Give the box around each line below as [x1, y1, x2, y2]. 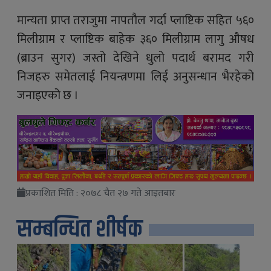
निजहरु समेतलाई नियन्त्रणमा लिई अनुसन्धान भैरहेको [17, 67, 254, 87]
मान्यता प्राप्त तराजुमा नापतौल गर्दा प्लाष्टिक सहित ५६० [17, 10, 254, 31]
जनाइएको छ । [17, 85, 79, 106]
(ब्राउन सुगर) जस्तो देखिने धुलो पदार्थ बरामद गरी [17, 48, 254, 68]
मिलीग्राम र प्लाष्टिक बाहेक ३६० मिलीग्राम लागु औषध [17, 29, 254, 50]
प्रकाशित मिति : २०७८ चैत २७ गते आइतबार [25, 185, 175, 202]
